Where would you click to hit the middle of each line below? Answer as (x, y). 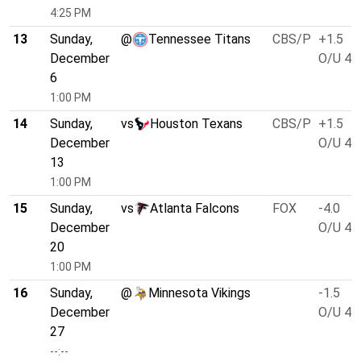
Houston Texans (196, 124)
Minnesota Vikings (199, 293)
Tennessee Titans (199, 39)
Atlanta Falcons (195, 209)
